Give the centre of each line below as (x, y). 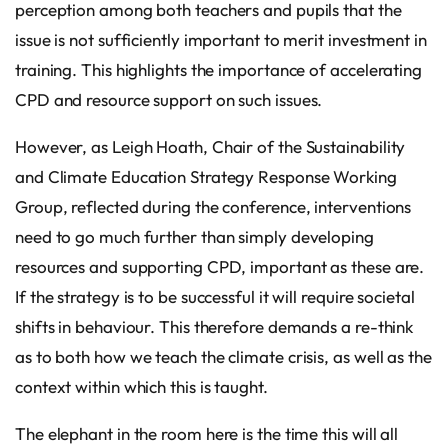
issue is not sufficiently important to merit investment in (221, 39)
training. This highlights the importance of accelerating (218, 69)
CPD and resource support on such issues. (169, 99)
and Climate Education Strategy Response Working (206, 176)
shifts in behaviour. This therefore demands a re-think (214, 326)
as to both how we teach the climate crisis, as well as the (223, 356)
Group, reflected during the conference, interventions (213, 206)
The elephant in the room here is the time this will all (207, 433)
